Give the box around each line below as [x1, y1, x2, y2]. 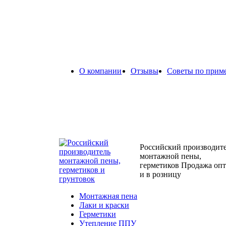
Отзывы [130, 67, 158, 75]
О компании [79, 67, 122, 75]
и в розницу [140, 170, 182, 179]
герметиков [140, 161, 182, 169]
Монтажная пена [79, 192, 137, 200]
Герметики [79, 210, 116, 218]
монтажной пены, [140, 152, 202, 160]
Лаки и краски [79, 201, 129, 209]
